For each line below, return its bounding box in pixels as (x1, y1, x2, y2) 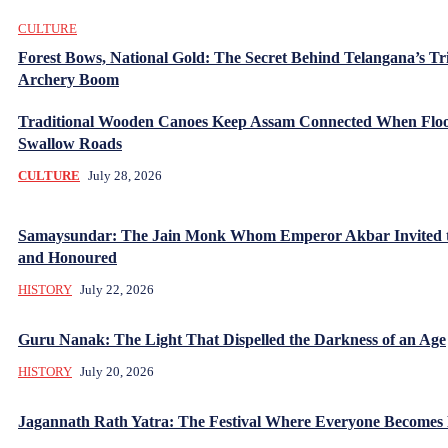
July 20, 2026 (80, 363, 154, 379)
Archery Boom (18, 70, 119, 88)
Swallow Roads (18, 134, 122, 152)
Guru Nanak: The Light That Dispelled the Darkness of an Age (18, 330, 446, 348)
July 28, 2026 (88, 167, 162, 183)
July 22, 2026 (80, 281, 154, 297)
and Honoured (18, 248, 117, 266)
